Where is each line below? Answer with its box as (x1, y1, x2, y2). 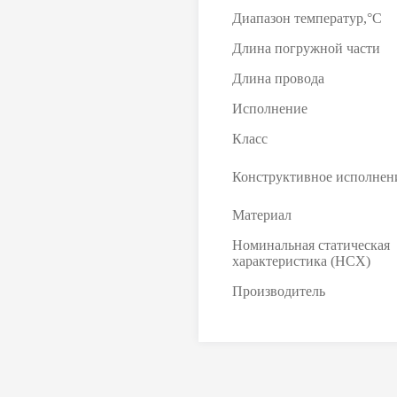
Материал (232, 207, 292, 222)
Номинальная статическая (232, 237, 390, 253)
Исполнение (232, 101, 307, 116)
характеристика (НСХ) (232, 253, 370, 269)
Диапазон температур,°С (232, 11, 382, 26)
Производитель (232, 284, 325, 299)
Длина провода (232, 71, 324, 86)
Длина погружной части (232, 41, 380, 56)
